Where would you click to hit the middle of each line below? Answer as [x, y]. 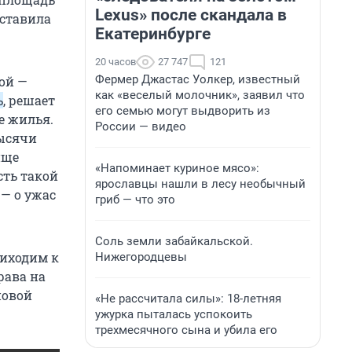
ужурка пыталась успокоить [174, 314]
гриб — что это [135, 200]
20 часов [115, 62]
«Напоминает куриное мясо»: [177, 168]
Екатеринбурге [153, 34]
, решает [29, 101]
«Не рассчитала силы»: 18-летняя [188, 299]
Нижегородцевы [141, 257]
